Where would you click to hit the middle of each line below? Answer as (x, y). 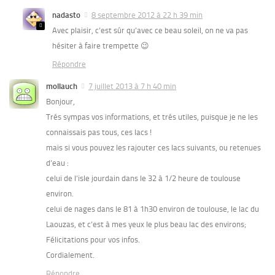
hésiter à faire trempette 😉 (101, 45)
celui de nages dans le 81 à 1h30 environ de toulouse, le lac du (153, 209)
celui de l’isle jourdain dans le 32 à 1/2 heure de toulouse (143, 178)
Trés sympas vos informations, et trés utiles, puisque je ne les (152, 117)
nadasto (66, 15)
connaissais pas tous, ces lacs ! (99, 132)
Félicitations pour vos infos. (93, 239)
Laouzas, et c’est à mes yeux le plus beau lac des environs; (146, 224)
